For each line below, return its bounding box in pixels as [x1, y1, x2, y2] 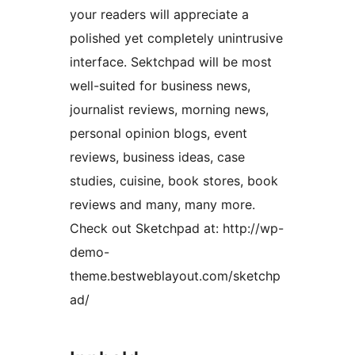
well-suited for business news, [70, 78, 250, 94]
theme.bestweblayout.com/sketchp [70, 268, 281, 284]
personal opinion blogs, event [70, 125, 247, 142]
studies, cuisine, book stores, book [70, 173, 278, 189]
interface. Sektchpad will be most [70, 54, 272, 71]
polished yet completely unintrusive [70, 30, 283, 47]
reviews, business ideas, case [70, 149, 245, 166]
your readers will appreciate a [70, 6, 249, 23]
